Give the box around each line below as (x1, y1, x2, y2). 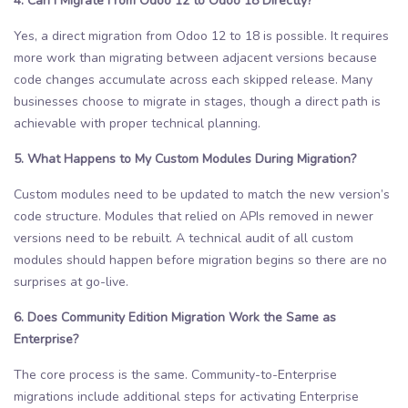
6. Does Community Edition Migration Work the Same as (14, 308, 336, 326)
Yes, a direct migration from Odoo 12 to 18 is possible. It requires (14, 26, 389, 45)
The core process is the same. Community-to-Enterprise (14, 365, 337, 383)
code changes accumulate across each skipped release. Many (14, 70, 372, 88)
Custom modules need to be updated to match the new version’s (14, 185, 390, 203)
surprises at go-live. (14, 272, 128, 291)
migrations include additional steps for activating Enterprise (14, 387, 359, 405)
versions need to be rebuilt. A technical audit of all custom (14, 229, 353, 247)
